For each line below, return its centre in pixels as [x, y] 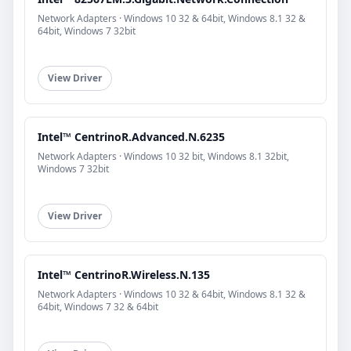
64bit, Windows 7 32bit [87, 31]
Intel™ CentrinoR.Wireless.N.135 [124, 274]
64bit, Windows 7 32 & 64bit [98, 306]
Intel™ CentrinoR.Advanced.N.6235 [131, 136]
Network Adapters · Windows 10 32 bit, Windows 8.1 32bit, [163, 156]
